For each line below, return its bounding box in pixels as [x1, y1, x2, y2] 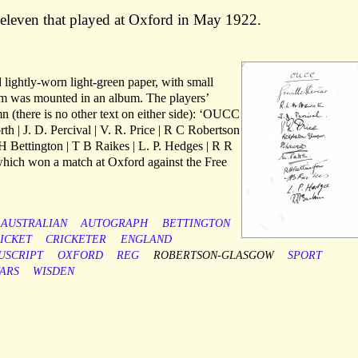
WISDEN [33, 265, 75, 278]
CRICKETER [46, 233, 107, 246]
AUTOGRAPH [81, 217, 149, 230]
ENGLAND [120, 233, 172, 246]
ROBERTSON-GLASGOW [153, 249, 274, 262]
